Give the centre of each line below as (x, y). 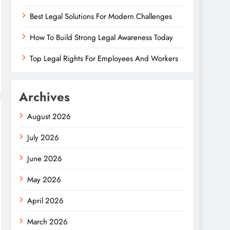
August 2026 (49, 117)
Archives (44, 97)
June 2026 (45, 159)
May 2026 (44, 180)
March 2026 (47, 222)
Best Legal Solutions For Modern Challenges (101, 16)
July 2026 (43, 138)
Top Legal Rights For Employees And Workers (104, 59)
